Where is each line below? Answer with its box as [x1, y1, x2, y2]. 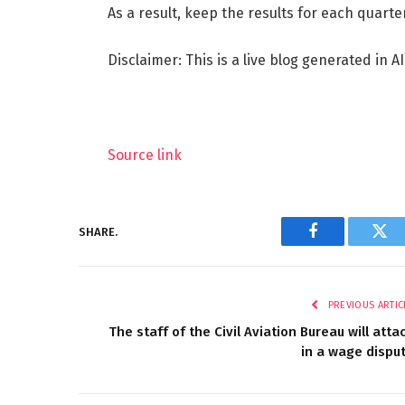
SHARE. [79, 224, 118, 239]
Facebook [311, 236, 375, 253]
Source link [107, 146, 182, 165]
